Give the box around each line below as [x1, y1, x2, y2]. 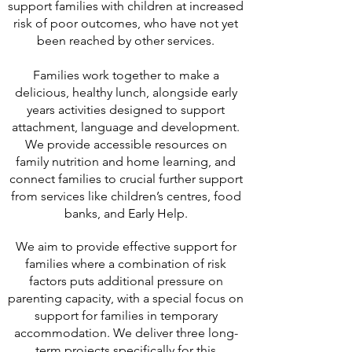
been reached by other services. [37, 33, 214, 48]
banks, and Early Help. [64, 206, 188, 221]
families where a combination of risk [25, 256, 226, 271]
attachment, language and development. [12, 119, 240, 134]
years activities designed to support [27, 102, 225, 117]
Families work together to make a [32, 68, 219, 82]
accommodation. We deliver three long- [13, 325, 238, 340]
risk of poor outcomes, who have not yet [13, 16, 238, 31]
